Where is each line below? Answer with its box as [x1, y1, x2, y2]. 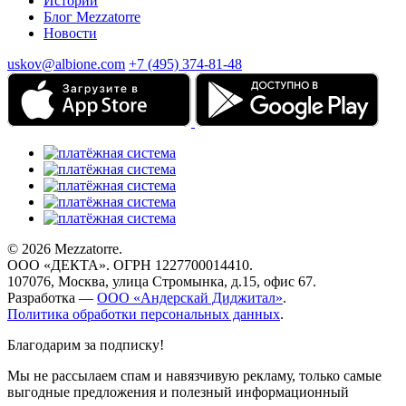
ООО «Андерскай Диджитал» [97, 290, 283, 306]
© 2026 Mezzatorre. [7, 241, 122, 257]
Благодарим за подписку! [7, 337, 164, 353]
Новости [43, 25, 97, 42]
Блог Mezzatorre [43, 9, 140, 25]
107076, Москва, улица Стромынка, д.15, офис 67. [7, 274, 316, 290]
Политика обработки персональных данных [7, 306, 280, 323]
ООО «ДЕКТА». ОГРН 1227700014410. [7, 257, 253, 274]
